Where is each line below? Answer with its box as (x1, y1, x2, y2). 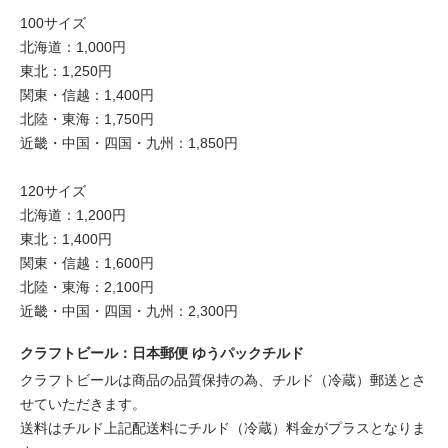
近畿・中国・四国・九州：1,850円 (20, 135, 238, 151)
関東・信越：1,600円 (20, 255, 154, 271)
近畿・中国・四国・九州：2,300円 (20, 303, 238, 319)
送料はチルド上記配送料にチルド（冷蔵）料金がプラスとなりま (20, 420, 426, 436)
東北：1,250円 (20, 63, 112, 79)
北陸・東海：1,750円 (20, 111, 154, 127)
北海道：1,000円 (20, 39, 126, 55)
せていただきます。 (20, 396, 146, 412)
